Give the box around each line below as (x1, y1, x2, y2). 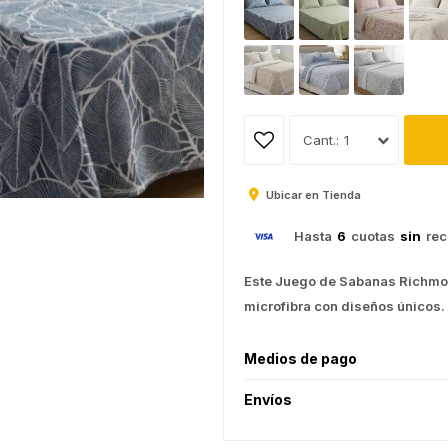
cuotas (351, 228, 395, 245)
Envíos (244, 391, 292, 409)
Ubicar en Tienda (266, 188, 361, 203)
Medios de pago (244, 350, 357, 368)
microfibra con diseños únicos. (244, 298, 445, 315)
